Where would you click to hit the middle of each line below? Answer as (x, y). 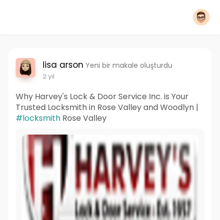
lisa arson (63, 65)
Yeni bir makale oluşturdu (129, 65)
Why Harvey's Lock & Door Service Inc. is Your (102, 96)
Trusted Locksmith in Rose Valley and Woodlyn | (107, 107)
